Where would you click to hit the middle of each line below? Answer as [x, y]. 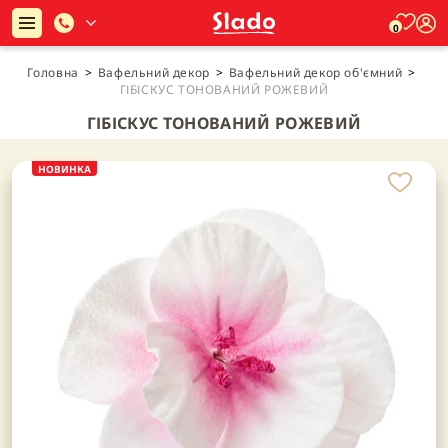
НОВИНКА [64, 169]
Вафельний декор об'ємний [315, 72]
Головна [52, 72]
